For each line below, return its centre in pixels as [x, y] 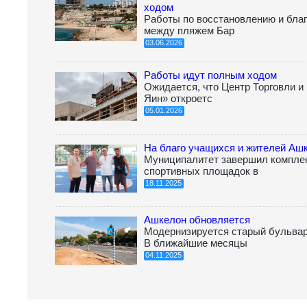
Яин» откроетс [178, 98]
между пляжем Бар [189, 30]
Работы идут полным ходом [210, 75]
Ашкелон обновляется [197, 220]
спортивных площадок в [201, 171]
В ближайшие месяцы [196, 243]
